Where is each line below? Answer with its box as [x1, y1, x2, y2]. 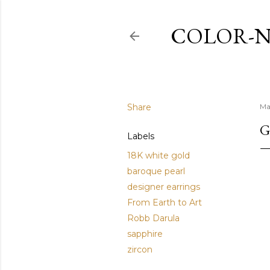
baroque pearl [127, 166, 185, 177]
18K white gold [127, 150, 190, 161]
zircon [127, 244, 152, 255]
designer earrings [127, 181, 200, 192]
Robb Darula [127, 213, 180, 224]
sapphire [127, 228, 163, 239]
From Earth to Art [127, 197, 202, 208]
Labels [127, 131, 154, 142]
